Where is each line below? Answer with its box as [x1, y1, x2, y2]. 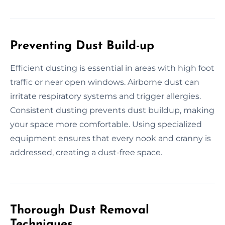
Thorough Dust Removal [10, 204, 149, 216]
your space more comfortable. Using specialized [10, 119, 202, 129]
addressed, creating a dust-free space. [10, 147, 162, 157]
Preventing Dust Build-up [10, 40, 154, 52]
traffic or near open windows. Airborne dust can [10, 77, 199, 87]
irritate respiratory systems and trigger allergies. [10, 91, 201, 101]
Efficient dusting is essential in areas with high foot [10, 63, 214, 73]
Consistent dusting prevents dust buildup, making [10, 105, 214, 115]
